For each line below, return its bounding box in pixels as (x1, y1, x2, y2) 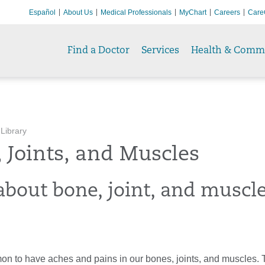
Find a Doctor (67, 46, 130, 56)
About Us (63, 8, 93, 17)
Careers (214, 8, 240, 17)
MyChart (179, 8, 206, 17)
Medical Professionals (101, 8, 172, 17)
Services (141, 46, 179, 56)
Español (29, 8, 56, 17)
